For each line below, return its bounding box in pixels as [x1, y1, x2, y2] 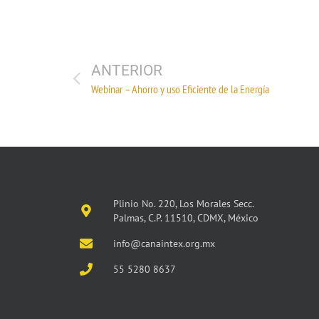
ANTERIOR [91, 61, 162, 79]
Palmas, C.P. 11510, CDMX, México [113, 211, 258, 224]
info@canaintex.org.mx [113, 236, 215, 250]
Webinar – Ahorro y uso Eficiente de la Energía [91, 81, 269, 96]
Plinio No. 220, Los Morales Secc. [113, 197, 253, 210]
